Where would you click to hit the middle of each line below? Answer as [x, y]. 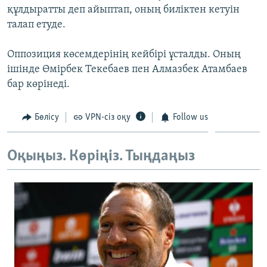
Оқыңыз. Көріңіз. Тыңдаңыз [101, 157]
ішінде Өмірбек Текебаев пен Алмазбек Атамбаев [127, 69]
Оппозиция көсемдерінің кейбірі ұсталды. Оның [124, 54]
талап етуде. [36, 24]
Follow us [190, 117]
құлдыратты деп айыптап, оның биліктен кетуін [123, 10]
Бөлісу [46, 117]
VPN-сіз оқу [108, 117]
